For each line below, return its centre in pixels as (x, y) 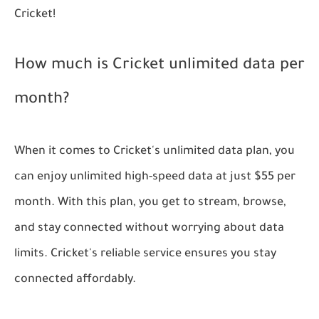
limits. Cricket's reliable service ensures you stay (145, 255)
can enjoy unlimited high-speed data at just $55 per (155, 178)
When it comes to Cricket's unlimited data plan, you (155, 152)
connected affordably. (75, 280)
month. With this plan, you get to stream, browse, (150, 203)
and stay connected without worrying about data (149, 229)
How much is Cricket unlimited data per (159, 67)
